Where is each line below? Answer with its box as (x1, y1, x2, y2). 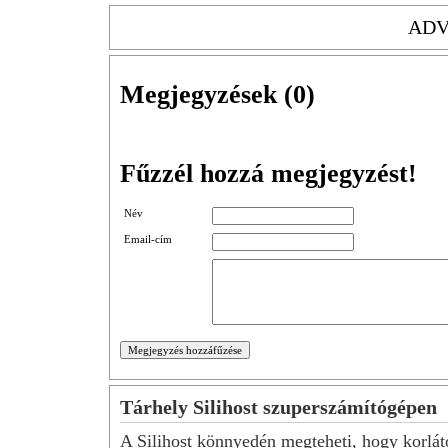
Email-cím (124, 233, 172, 246)
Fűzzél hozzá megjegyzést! (120, 158, 417, 188)
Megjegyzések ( (120, 80, 293, 110)
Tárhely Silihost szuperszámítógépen (120, 396, 437, 419)
